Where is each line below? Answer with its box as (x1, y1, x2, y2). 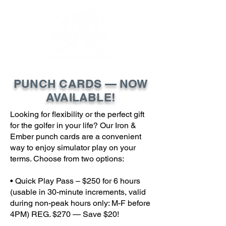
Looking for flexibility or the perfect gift (10, 109, 144, 119)
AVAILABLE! (45, 90, 116, 104)
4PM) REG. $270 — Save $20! (10, 209, 119, 219)
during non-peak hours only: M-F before (10, 198, 150, 208)
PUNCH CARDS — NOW (14, 77, 148, 90)
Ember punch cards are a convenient (10, 132, 141, 141)
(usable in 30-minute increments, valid (10, 187, 146, 197)
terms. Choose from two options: (10, 154, 124, 163)
